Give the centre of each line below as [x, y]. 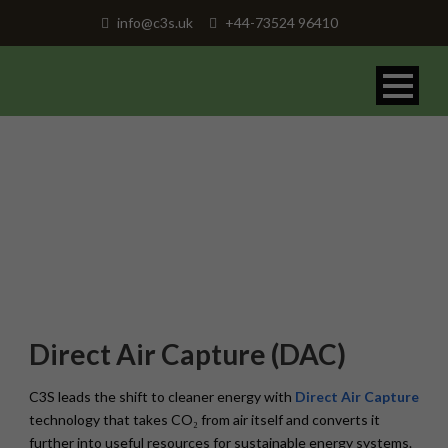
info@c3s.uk [153, 22]
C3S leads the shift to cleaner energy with [162, 396]
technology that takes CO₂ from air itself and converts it [204, 419]
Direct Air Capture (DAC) [187, 354]
